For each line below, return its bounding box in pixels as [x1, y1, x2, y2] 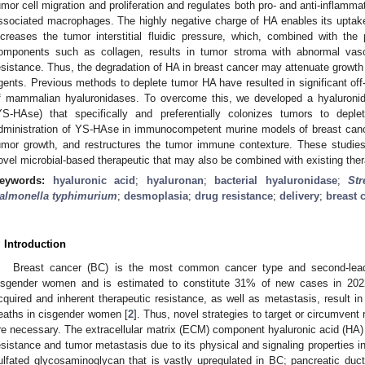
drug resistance [195, 190, 273, 203]
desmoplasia [124, 190, 188, 203]
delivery [279, 190, 319, 203]
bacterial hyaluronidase [214, 174, 337, 187]
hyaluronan [146, 174, 204, 187]
